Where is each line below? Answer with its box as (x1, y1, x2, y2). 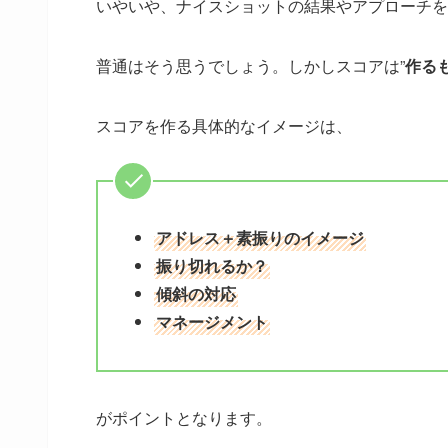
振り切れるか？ (156, 253, 268, 277)
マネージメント (156, 309, 268, 333)
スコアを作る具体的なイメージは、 (96, 113, 352, 137)
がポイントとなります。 (96, 405, 272, 429)
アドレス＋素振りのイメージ (156, 225, 364, 249)
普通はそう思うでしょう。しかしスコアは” (96, 53, 405, 77)
